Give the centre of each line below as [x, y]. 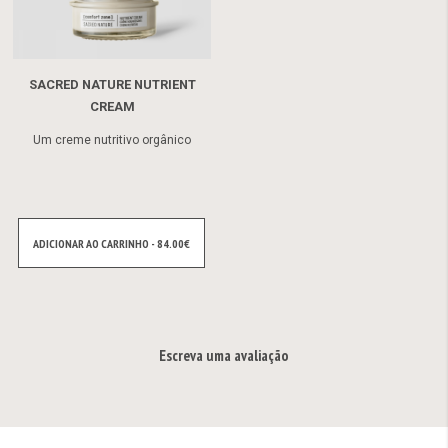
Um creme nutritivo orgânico [112, 140]
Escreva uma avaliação [224, 356]
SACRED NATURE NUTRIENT [112, 85]
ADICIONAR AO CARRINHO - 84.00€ [111, 243]
